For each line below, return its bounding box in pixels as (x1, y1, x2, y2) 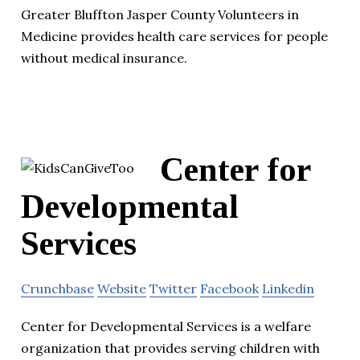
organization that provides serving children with (21, 340, 320, 357)
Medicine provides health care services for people (21, 27, 328, 44)
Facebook (200, 280, 259, 297)
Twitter (149, 280, 197, 297)
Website (97, 280, 146, 297)
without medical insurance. (21, 49, 187, 66)
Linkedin (262, 280, 314, 297)
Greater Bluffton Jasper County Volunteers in (21, 6, 299, 22)
